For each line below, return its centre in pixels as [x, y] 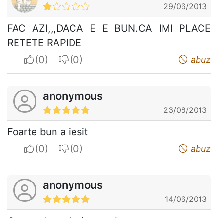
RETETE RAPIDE [44, 43]
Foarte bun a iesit [47, 132]
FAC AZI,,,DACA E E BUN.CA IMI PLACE [109, 28]
